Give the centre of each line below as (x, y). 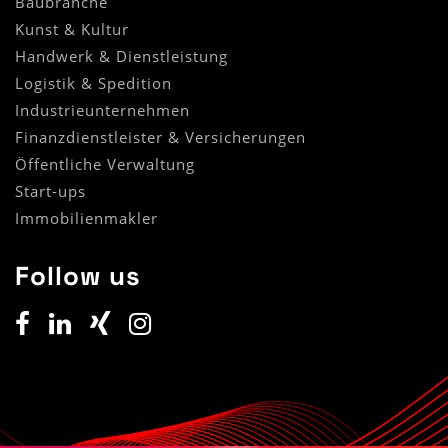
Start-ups (50, 191)
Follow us (78, 276)
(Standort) (195, 217)
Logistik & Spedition (93, 83)
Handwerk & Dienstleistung (121, 56)
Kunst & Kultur (72, 29)
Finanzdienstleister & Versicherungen (160, 137)
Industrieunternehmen (102, 110)
